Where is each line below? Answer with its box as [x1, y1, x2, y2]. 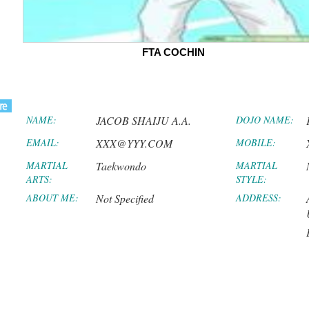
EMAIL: [26, 136, 59, 149]
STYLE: [236, 172, 268, 186]
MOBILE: [236, 136, 277, 149]
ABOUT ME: [26, 191, 79, 204]
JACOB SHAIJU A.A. [96, 113, 192, 128]
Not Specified [96, 191, 154, 206]
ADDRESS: [236, 191, 282, 204]
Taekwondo [96, 159, 147, 173]
